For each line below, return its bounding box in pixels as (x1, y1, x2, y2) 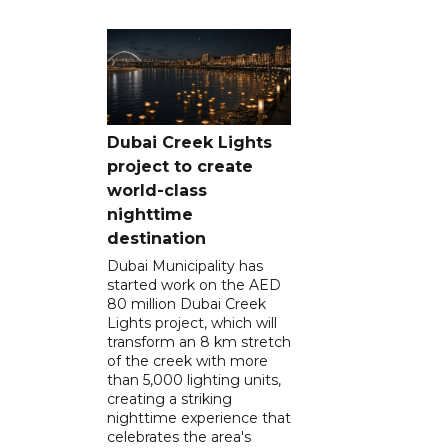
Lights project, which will (107, 313, 277, 332)
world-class (107, 180, 207, 200)
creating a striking (107, 389, 232, 408)
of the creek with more (107, 351, 268, 370)
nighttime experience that (107, 408, 291, 427)
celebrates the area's (107, 427, 251, 446)
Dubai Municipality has (107, 256, 263, 275)
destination (107, 228, 206, 248)
